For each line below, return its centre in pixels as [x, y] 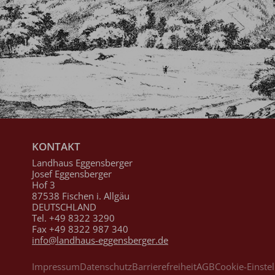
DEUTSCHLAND [64, 207]
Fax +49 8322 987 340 [80, 229]
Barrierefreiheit [164, 267]
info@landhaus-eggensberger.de [100, 240]
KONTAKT [56, 146]
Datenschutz [106, 267]
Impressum [56, 267]
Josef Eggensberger [72, 173]
